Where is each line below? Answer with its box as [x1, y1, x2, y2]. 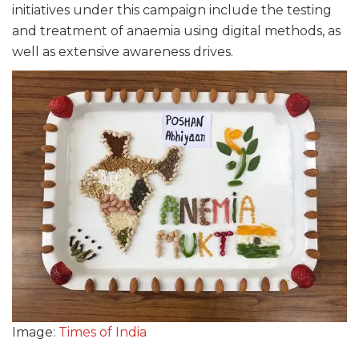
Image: [12, 325, 58, 340]
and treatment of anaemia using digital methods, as [12, 23, 341, 38]
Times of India [58, 325, 147, 340]
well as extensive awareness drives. [12, 44, 233, 59]
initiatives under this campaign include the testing [12, 2, 332, 18]
